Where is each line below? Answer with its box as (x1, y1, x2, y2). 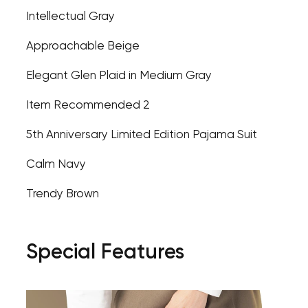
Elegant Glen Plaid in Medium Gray (25, 70, 212, 82)
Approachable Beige (25, 41, 140, 52)
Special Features (25, 243, 184, 263)
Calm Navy (25, 159, 86, 170)
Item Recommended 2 (25, 100, 150, 111)
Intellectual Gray (25, 11, 115, 23)
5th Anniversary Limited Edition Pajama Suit (25, 129, 257, 141)
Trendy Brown (25, 188, 99, 200)
